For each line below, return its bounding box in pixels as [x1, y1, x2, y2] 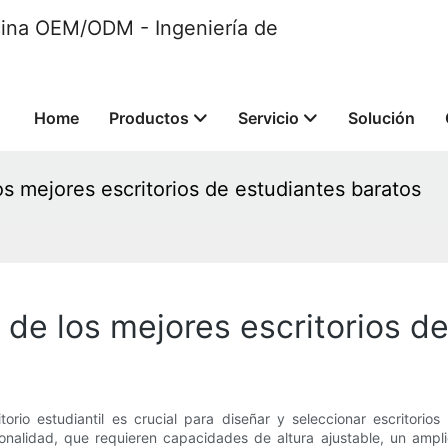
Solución [348, 108, 415, 128]
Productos [109, 108, 189, 128]
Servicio [238, 108, 299, 128]
